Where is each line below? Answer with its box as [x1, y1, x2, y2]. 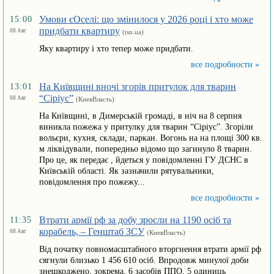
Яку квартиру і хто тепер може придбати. [39, 44, 193, 53]
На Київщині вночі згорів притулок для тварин [39, 81, 236, 92]
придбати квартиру [39, 26, 120, 36]
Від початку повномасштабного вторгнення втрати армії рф [39, 245, 261, 254]
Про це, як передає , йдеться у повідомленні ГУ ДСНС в [39, 155, 248, 165]
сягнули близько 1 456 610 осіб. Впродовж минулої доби [39, 256, 249, 265]
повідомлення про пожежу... [39, 177, 145, 187]
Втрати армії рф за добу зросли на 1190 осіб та [39, 215, 231, 225]
